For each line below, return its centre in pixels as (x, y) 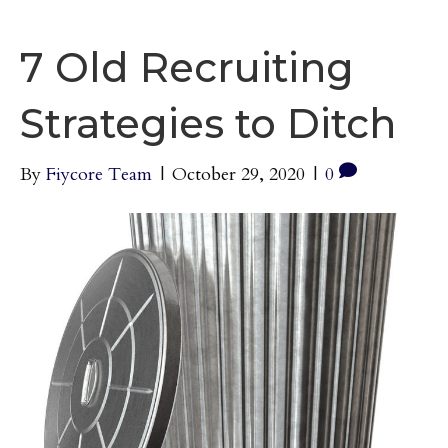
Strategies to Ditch (208, 124)
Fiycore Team (99, 175)
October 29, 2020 (238, 175)
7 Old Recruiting (187, 68)
